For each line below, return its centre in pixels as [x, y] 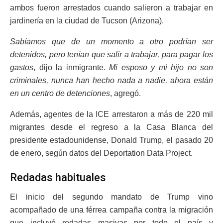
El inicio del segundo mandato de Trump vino [111, 197]
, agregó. [125, 93]
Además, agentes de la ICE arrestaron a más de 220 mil [111, 114]
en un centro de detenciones [60, 93]
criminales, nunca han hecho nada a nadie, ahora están [111, 80]
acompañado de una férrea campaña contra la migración [111, 210]
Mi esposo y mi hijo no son [161, 67]
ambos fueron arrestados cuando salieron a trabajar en [111, 7]
